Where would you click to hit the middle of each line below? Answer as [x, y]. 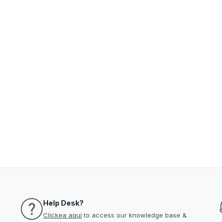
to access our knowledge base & [135, 215]
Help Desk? [64, 203]
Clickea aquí [63, 215]
